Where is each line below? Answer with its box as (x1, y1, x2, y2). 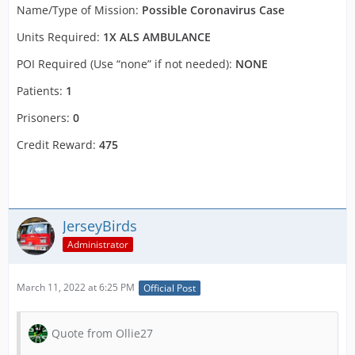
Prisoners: (17, 110, 73, 126)
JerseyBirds (63, 216, 137, 236)
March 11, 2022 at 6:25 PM (17, 281, 135, 295)
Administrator (67, 238, 128, 252)
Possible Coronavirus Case (142, 2, 284, 18)
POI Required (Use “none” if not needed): (17, 56, 235, 72)
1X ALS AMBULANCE (103, 29, 211, 45)
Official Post (143, 281, 196, 295)
